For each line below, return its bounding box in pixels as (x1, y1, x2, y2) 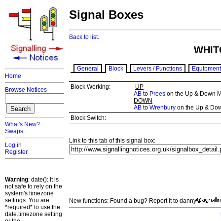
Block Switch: (71, 114, 106, 122)
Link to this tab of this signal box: (69, 137, 155, 145)
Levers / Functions (133, 65, 182, 73)
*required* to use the (5, 204, 60, 211)
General (77, 65, 99, 73)
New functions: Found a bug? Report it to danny (69, 197, 196, 205)
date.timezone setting (5, 211, 62, 218)
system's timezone (5, 190, 54, 197)
